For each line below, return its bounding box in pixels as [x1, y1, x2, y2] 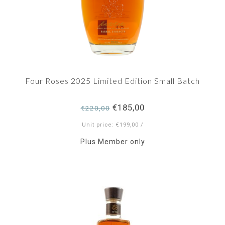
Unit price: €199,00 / [81, 122, 144, 128]
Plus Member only [80, 138, 145, 146]
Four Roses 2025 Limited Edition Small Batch [25, 76, 200, 85]
